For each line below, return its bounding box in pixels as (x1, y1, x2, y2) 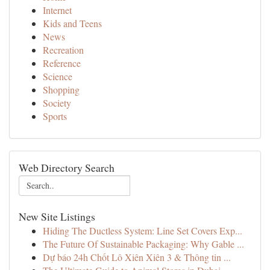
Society (43, 96, 71, 109)
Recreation (43, 43, 84, 56)
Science (43, 70, 72, 83)
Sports (43, 110, 67, 122)
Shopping (43, 83, 80, 96)
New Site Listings (19, 209, 95, 224)
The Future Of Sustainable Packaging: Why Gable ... (43, 237, 244, 250)
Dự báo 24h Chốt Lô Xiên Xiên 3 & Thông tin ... (43, 251, 231, 263)
